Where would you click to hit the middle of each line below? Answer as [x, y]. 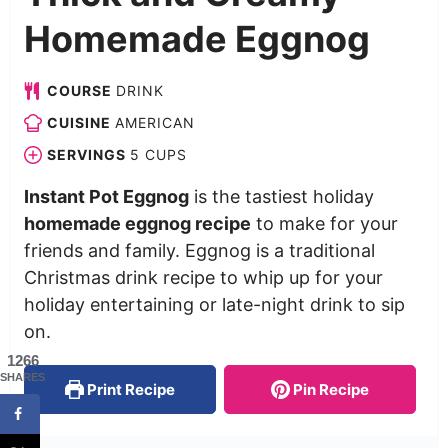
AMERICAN [154, 122]
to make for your [324, 223]
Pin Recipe [330, 389]
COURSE [81, 90]
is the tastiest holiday [281, 196]
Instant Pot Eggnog [106, 196]
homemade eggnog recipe [137, 223]
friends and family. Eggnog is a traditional [199, 250]
